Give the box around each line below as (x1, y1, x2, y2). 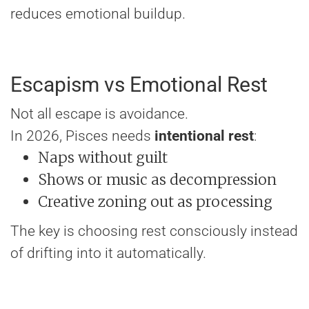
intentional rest (154, 128, 254, 145)
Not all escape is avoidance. (10, 106, 188, 123)
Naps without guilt (38, 148, 168, 168)
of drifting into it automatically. (10, 245, 206, 262)
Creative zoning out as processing (38, 192, 272, 212)
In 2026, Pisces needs (10, 128, 154, 145)
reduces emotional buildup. (10, 6, 186, 23)
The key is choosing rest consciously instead (10, 223, 298, 240)
